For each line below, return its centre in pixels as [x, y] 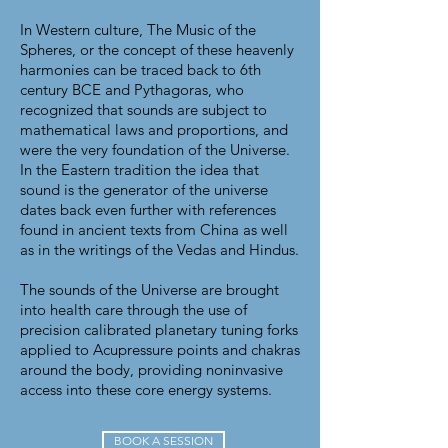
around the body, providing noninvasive [151, 369]
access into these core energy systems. [146, 389]
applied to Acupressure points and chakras [160, 349]
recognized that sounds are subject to [143, 109]
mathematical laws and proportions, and [154, 129]
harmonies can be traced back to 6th [140, 69]
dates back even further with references [148, 209]
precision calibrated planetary [120, 329]
